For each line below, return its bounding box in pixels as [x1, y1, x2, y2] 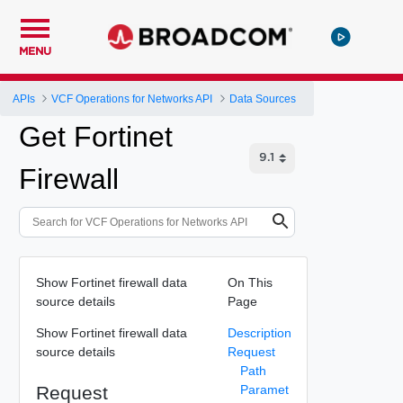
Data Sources [228, 92, 296, 105]
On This [227, 274, 273, 290]
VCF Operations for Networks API [51, 92, 213, 105]
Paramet [239, 381, 289, 397]
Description [227, 325, 291, 340]
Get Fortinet [19, 121, 173, 153]
